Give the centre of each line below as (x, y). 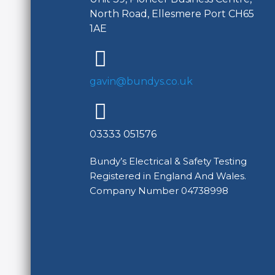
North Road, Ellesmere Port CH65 (172, 14)
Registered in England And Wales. (168, 176)
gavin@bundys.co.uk (141, 82)
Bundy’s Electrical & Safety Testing (168, 161)
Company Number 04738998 (159, 191)
